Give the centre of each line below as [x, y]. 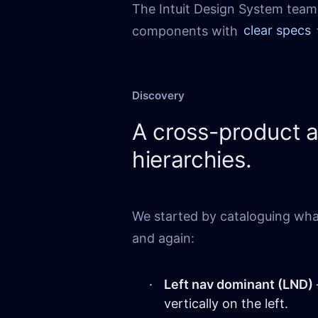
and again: [163, 238]
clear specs [278, 31]
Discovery [158, 95]
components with [187, 31]
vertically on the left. [226, 303]
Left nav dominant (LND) [238, 284]
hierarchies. [192, 159]
